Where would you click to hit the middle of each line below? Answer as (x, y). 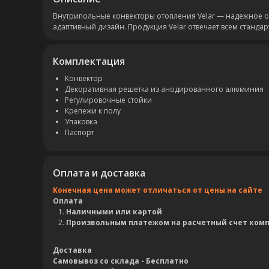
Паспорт (80, 132)
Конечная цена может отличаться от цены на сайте (158, 190)
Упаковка (81, 122)
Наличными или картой (114, 212)
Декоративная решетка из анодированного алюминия (164, 89)
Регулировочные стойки (108, 100)
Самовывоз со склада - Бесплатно (121, 261)
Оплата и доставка (99, 173)
